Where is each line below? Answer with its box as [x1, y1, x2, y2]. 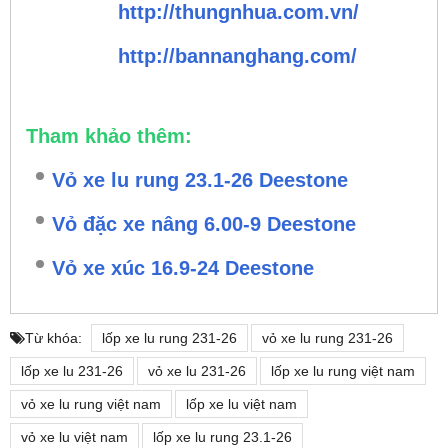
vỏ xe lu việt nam [21, 428, 128, 445]
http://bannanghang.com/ [118, 44, 357, 67]
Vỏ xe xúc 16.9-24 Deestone [52, 256, 314, 279]
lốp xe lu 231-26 [21, 362, 123, 379]
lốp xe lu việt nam [186, 395, 297, 412]
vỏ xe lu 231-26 [148, 362, 246, 379]
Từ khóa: [25, 329, 82, 346]
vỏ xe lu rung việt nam [21, 395, 161, 412]
